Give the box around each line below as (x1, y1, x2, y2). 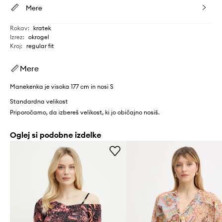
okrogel (28, 33, 49, 41)
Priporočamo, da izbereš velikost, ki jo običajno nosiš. (10, 109, 160, 116)
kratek (33, 24, 51, 32)
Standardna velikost (10, 98, 68, 106)
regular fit (26, 42, 54, 50)
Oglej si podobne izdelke (10, 130, 101, 140)
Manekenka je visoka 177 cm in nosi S (10, 83, 113, 91)
